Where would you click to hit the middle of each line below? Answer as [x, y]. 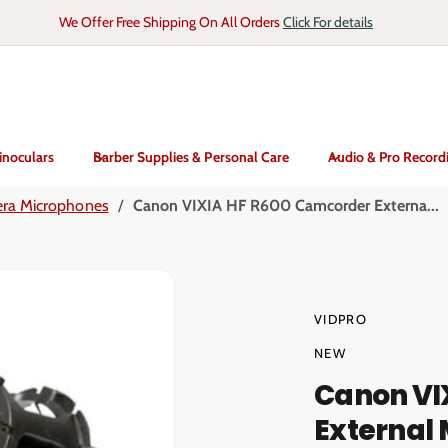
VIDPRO [340, 319]
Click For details [327, 22]
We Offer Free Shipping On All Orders [171, 22]
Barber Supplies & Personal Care [191, 157]
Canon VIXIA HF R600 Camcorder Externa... [286, 205]
